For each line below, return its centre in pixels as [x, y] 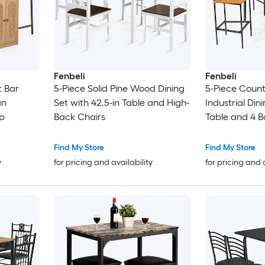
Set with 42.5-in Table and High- [121, 103]
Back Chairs [79, 117]
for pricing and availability [103, 163]
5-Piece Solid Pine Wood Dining [119, 89]
